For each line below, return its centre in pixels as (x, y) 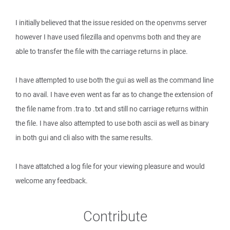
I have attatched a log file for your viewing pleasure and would (110, 166)
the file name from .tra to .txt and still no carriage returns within (112, 109)
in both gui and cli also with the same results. (84, 138)
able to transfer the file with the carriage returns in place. (102, 51)
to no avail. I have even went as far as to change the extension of (114, 94)
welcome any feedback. (52, 181)
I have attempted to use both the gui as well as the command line (114, 80)
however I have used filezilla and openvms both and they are (108, 37)
